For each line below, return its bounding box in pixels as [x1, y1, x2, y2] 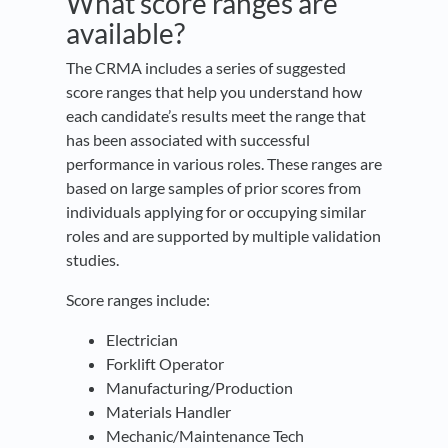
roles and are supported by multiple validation [66, 226, 381, 246]
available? [66, 16, 190, 51]
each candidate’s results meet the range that [66, 106, 366, 126]
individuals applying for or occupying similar [66, 202, 366, 222]
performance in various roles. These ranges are [66, 154, 382, 174]
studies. [66, 250, 128, 270]
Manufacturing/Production [106, 378, 296, 398]
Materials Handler [106, 402, 234, 422]
